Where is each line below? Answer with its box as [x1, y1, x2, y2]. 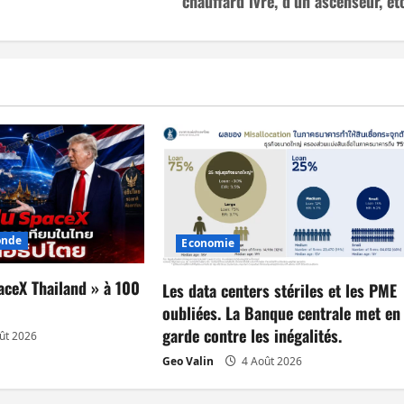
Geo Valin [162, 353, 215, 369]
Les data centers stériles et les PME [162, 278, 398, 302]
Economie [181, 234, 235, 251]
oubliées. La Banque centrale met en [162, 300, 401, 325]
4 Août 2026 [239, 353, 303, 369]
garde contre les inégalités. [162, 323, 343, 347]
